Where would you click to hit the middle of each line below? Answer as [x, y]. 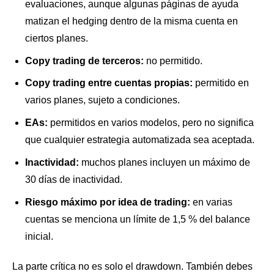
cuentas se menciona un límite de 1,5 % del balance [137, 219]
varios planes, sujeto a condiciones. [102, 100]
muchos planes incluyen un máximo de [164, 162]
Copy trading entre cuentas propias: [109, 83]
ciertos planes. [56, 38]
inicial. [39, 236]
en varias [211, 202]
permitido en [220, 83]
